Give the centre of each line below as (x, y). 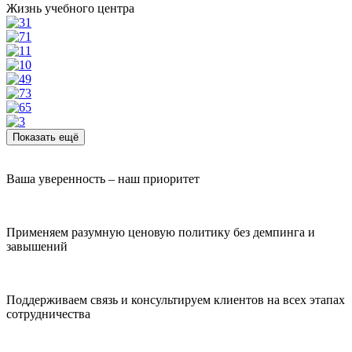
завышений (37, 247)
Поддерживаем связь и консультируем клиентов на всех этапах (176, 300)
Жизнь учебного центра (70, 9)
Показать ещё (46, 137)
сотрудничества (48, 314)
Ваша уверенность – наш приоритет (103, 179)
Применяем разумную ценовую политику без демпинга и (161, 233)
